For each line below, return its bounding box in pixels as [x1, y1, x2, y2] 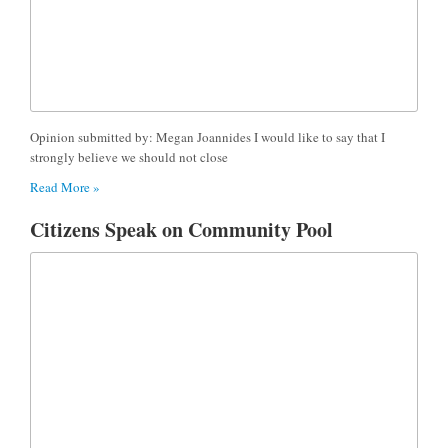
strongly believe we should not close [30, 147, 228, 166]
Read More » [30, 177, 100, 196]
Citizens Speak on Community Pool [30, 214, 333, 244]
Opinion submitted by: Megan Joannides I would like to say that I [30, 127, 385, 146]
